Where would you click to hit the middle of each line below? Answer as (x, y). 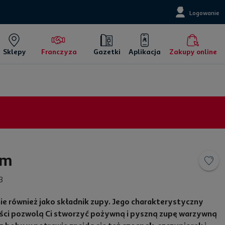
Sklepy (14, 52)
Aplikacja (144, 52)
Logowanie (204, 13)
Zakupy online (193, 52)
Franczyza (59, 52)
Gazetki (107, 52)
